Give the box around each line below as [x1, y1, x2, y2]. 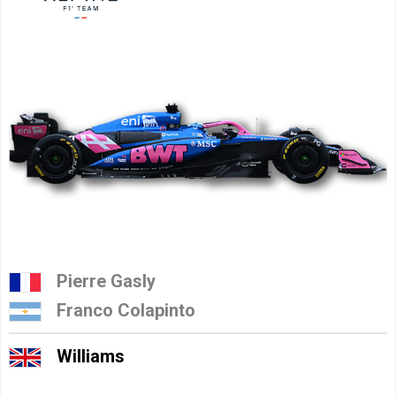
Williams [57, 346, 125, 368]
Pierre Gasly [57, 270, 156, 292]
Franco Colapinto [57, 299, 195, 321]
